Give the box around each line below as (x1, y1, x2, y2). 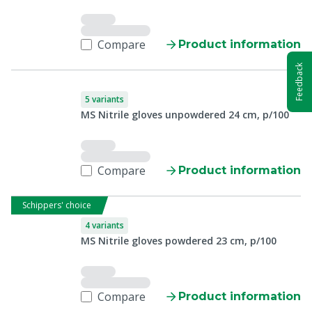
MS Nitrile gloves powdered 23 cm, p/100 (81, 234, 276, 247)
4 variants (85, 219, 124, 231)
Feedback (293, 63, 305, 101)
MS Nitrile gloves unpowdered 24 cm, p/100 (81, 108, 289, 121)
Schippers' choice (22, 199, 91, 211)
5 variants (85, 93, 124, 105)
